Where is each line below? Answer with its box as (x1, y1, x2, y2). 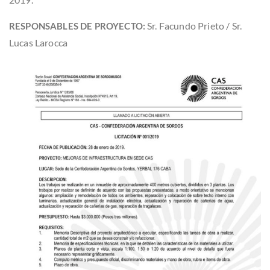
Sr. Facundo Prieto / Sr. (145, 19, 242, 31)
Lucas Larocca (9, 36, 68, 48)
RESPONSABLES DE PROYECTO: (9, 20, 145, 31)
